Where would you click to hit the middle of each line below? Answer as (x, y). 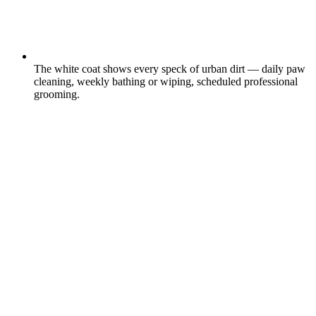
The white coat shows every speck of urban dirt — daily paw (170, 68)
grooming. (57, 94)
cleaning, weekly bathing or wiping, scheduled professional (166, 81)
